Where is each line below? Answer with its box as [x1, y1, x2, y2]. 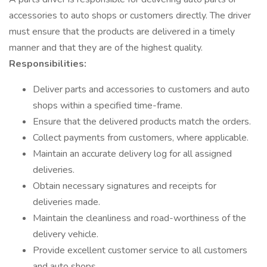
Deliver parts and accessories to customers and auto [33, 83, 250, 96]
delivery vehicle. [33, 228, 98, 241]
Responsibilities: [9, 57, 86, 70]
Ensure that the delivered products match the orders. [33, 115, 251, 128]
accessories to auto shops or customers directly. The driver [9, 9, 251, 22]
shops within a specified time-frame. [33, 99, 182, 112]
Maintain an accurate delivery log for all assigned [33, 147, 232, 160]
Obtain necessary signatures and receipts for [33, 179, 216, 193]
